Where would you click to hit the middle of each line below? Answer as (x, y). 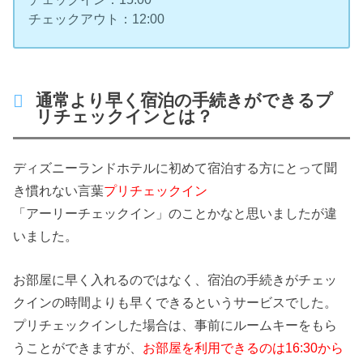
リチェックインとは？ (125, 116)
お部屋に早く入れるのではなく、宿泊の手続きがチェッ (175, 280)
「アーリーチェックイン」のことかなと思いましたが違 (175, 213)
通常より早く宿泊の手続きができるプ (185, 100)
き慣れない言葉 (59, 190)
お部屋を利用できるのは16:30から (243, 348)
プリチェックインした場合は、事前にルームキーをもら (175, 325)
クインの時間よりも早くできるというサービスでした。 (175, 303)
